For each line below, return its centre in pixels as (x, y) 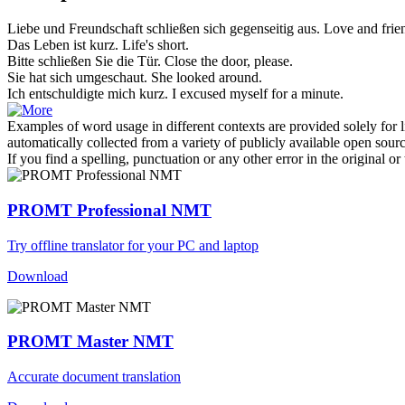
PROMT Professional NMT (109, 210)
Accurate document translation (94, 377)
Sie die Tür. (126, 61)
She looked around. (207, 78)
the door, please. (245, 61)
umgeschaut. (110, 78)
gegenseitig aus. (273, 29)
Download (38, 276)
